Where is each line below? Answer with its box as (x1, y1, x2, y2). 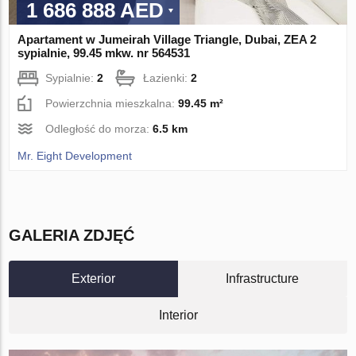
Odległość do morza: (45, 122, 153, 135)
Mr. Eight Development (17, 149, 133, 162)
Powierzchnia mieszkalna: (45, 96, 179, 110)
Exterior (72, 271, 116, 285)
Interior (158, 308, 198, 322)
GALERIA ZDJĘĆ (9, 226, 135, 244)
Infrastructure (226, 271, 300, 285)
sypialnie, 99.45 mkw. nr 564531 (17, 45, 191, 60)
